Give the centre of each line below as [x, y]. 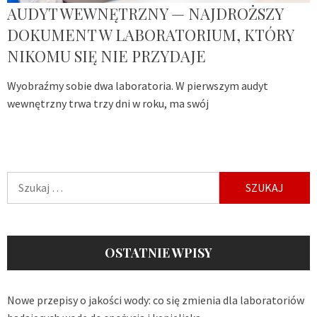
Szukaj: [24, 179]
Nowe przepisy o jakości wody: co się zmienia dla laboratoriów [156, 300]
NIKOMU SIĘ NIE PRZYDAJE [106, 56]
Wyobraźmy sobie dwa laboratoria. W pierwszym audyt [138, 85]
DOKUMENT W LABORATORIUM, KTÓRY [150, 34]
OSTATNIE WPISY [158, 252]
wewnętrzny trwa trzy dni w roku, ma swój [108, 103]
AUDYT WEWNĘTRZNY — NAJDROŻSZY [145, 13]
